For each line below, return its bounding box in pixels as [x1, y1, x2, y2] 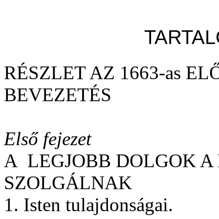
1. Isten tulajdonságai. [4, 194, 173, 215]
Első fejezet [4, 128, 91, 149]
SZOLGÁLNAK [4, 172, 132, 193]
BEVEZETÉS [4, 84, 111, 105]
